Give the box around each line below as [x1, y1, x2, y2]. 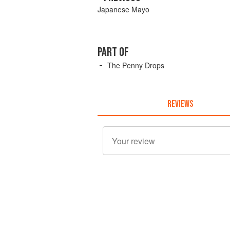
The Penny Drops [107, 60, 164, 71]
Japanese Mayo [98, 4, 149, 15]
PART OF [98, 45, 129, 60]
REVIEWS [167, 98, 193, 109]
